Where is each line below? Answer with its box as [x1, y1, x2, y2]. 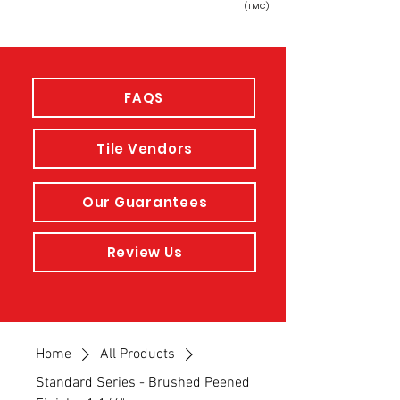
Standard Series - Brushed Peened [36, 374, 250, 392]
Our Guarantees [81, 193, 208, 212]
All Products [100, 346, 175, 363]
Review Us [106, 243, 183, 262]
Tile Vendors [96, 139, 193, 158]
